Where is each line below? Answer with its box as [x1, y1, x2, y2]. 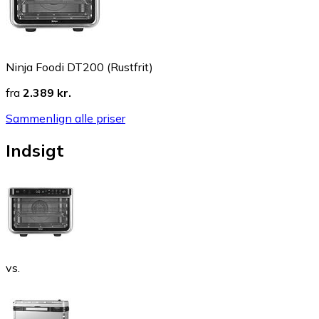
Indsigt [6, 139, 64, 161]
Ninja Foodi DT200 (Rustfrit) [6, 60, 153, 74]
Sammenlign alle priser [6, 111, 125, 125]
